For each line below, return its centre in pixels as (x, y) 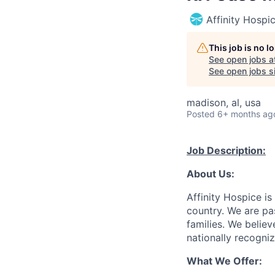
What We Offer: (224, 261)
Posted (201, 114)
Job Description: (226, 150)
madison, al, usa (224, 102)
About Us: (211, 173)
